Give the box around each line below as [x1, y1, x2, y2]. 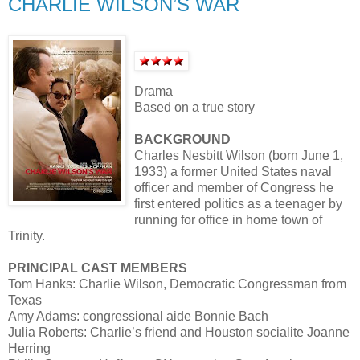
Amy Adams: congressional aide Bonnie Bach [8, 309, 268, 323]
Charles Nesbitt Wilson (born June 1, [134, 148, 343, 162]
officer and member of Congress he [134, 180, 333, 194]
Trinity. [8, 228, 45, 243]
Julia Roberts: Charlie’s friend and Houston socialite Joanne [8, 325, 350, 339]
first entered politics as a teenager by [134, 196, 342, 211]
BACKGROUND [134, 132, 231, 146]
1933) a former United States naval [134, 164, 332, 178]
